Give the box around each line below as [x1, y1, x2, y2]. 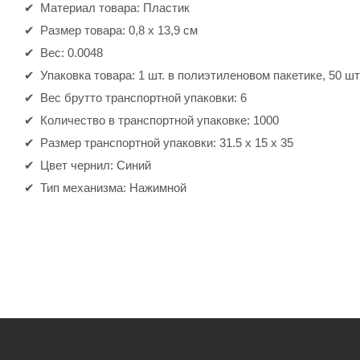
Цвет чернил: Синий [40, 157, 151, 172]
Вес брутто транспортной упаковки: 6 [40, 90, 247, 104]
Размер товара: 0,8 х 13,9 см [40, 22, 198, 37]
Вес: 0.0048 [40, 45, 103, 59]
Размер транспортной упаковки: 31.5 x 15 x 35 [40, 135, 293, 149]
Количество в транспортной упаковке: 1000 [40, 112, 279, 127]
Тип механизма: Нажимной [40, 180, 186, 194]
